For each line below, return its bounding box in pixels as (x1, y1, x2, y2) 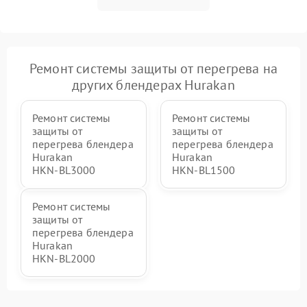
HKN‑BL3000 (32, 162, 96, 177)
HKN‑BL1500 (172, 162, 236, 177)
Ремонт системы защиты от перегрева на (29, 59, 278, 77)
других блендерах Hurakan (72, 75, 235, 94)
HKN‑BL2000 (32, 251, 96, 265)
